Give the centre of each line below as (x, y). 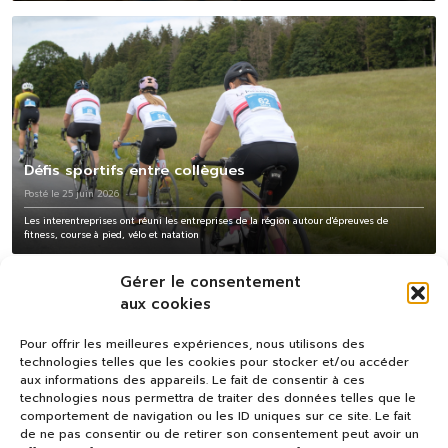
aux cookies (165, 304)
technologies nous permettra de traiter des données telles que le (218, 398)
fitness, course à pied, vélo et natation (111, 235)
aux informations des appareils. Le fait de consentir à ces (192, 380)
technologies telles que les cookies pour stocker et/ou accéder (214, 362)
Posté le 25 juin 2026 (71, 194)
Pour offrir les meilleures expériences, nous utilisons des (192, 344)
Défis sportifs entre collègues (134, 170)
